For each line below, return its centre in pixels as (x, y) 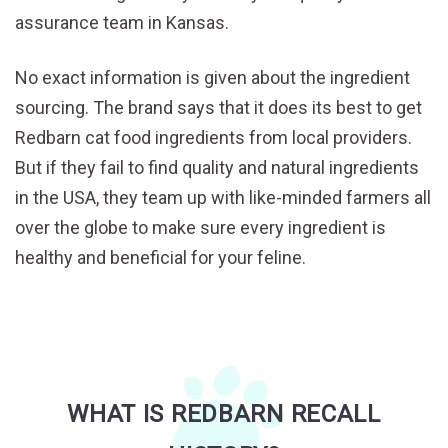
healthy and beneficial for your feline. (160, 257)
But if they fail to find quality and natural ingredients (217, 167)
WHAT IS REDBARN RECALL (224, 413)
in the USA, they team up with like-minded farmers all (223, 197)
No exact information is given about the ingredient (212, 77)
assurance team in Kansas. (122, 22)
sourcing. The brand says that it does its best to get (218, 107)
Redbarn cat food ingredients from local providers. (213, 137)
